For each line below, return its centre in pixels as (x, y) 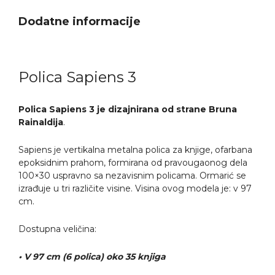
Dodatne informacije (79, 21)
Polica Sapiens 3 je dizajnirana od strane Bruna (128, 109)
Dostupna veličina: (57, 229)
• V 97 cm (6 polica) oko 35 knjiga (92, 256)
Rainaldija (41, 122)
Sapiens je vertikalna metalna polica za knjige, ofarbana (135, 149)
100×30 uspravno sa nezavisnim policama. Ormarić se (132, 175)
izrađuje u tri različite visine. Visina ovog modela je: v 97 (135, 188)
